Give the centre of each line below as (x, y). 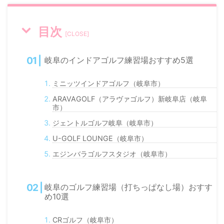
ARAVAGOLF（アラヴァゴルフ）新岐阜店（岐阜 (130, 99)
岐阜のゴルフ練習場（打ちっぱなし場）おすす (129, 187)
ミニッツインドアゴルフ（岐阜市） (109, 83)
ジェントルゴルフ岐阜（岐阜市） (105, 123)
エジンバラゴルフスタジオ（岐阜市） (112, 154)
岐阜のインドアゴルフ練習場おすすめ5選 (119, 60)
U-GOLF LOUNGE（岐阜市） (100, 138)
